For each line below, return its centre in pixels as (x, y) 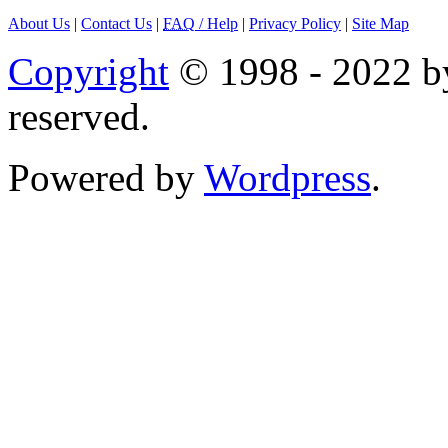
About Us (39, 23)
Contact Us (116, 23)
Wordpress (287, 177)
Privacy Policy (295, 23)
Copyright (88, 71)
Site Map (380, 23)
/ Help (216, 23)
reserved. (79, 116)
